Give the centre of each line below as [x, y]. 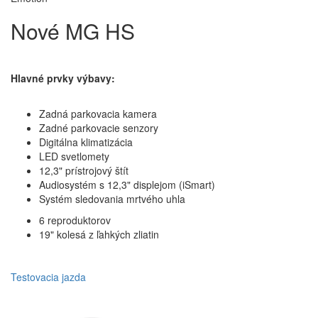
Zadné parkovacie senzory [99, 127]
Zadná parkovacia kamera [98, 113]
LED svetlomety [74, 156]
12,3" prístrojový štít [84, 170]
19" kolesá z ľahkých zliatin [99, 234]
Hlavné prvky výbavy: [63, 78]
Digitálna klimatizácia [86, 142]
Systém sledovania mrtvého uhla [112, 198]
